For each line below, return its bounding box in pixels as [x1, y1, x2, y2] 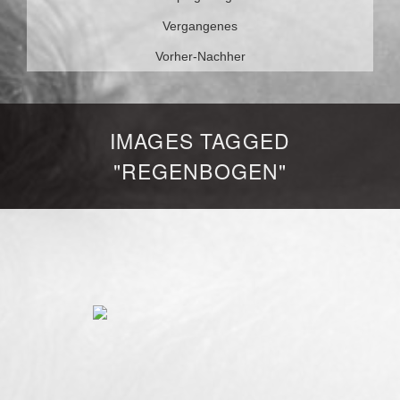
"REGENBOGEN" [112, 156, 287, 186]
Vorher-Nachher [154, 49, 246, 63]
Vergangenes [162, 19, 237, 33]
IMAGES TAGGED [110, 126, 290, 155]
